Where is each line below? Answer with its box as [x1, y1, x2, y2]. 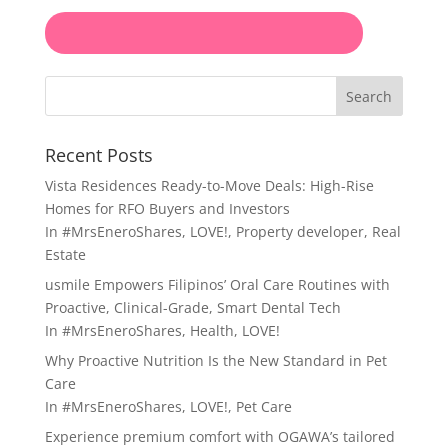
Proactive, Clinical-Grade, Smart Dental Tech [44, 297, 341, 317]
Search [346, 86, 393, 106]
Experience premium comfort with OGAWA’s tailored [44, 426, 395, 446]
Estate [44, 244, 86, 264]
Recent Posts [44, 142, 153, 167]
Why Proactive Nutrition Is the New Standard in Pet [44, 350, 387, 370]
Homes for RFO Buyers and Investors [44, 198, 290, 218]
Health [189, 320, 234, 340]
